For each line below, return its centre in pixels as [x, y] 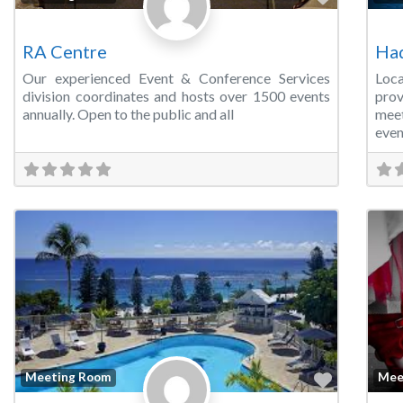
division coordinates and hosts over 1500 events [176, 96]
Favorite [366, 378]
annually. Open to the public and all [128, 114]
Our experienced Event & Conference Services [176, 78]
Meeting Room [68, 377]
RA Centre [65, 52]
